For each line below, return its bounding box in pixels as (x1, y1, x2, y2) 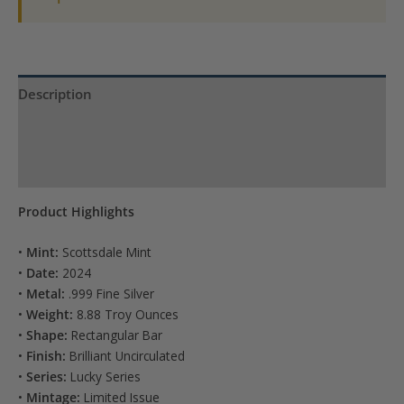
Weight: (26, 305, 73, 323)
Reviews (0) (18, 159, 92, 178)
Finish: (26, 346, 66, 364)
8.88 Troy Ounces (73, 305, 179, 323)
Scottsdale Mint (59, 243, 151, 261)
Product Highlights (18, 202, 134, 220)
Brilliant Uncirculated (66, 346, 185, 364)
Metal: (26, 284, 65, 302)
